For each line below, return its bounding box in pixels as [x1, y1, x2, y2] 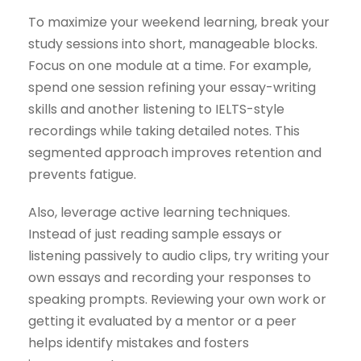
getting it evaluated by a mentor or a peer [28, 312, 297, 331]
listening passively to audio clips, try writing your [28, 247, 330, 266]
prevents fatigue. [28, 165, 136, 185]
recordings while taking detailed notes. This [28, 122, 300, 141]
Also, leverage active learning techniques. [28, 203, 290, 222]
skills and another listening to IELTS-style [28, 100, 284, 119]
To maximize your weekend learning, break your [28, 13, 330, 32]
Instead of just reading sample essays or [28, 225, 282, 244]
